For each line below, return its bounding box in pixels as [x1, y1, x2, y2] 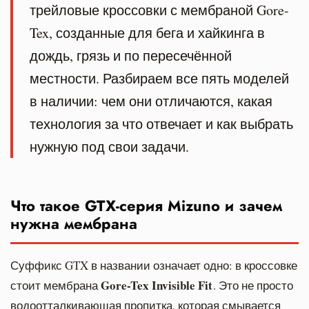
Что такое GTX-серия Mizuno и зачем [10, 194, 282, 217]
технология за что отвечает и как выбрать [30, 114, 293, 133]
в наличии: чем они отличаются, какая [30, 91, 272, 110]
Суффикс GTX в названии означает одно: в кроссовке [10, 257, 297, 273]
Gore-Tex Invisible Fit [101, 276, 213, 294]
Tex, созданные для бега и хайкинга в [30, 23, 265, 42]
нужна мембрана [10, 212, 137, 235]
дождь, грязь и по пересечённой [30, 46, 232, 65]
